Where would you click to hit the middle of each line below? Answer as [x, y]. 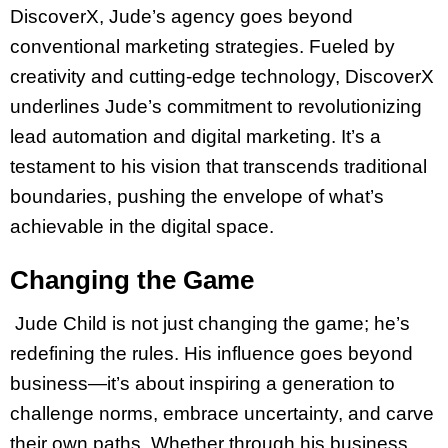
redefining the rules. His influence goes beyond [211, 353]
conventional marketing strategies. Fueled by [202, 47]
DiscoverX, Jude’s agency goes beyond [181, 17]
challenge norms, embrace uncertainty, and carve [222, 413]
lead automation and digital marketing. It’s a [195, 137]
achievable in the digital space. [142, 227]
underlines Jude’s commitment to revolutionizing [216, 107]
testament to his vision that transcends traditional [218, 167]
